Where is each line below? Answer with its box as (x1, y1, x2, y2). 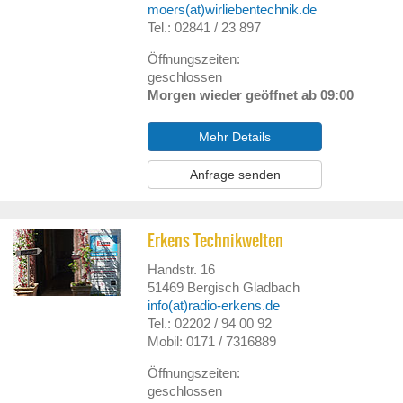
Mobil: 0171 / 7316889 (148, 334, 277, 349)
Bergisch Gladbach (187, 280, 300, 295)
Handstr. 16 (148, 262, 216, 277)
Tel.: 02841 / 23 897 (148, 20, 262, 35)
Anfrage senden (189, 167, 281, 182)
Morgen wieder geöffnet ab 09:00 (148, 87, 354, 103)
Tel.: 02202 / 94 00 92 (148, 316, 273, 331)
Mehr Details (199, 130, 272, 144)
